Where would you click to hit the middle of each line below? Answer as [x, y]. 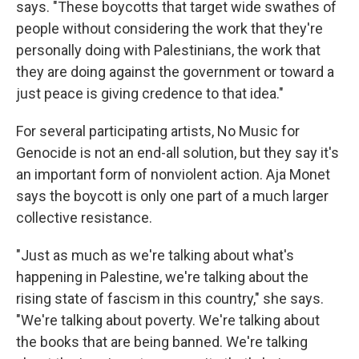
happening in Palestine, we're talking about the [162, 277]
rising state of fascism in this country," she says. [170, 298]
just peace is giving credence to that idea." [150, 93]
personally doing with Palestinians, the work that [168, 50]
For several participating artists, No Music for [158, 131]
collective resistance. [84, 218]
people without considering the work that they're [169, 28]
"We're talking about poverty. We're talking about [168, 320]
